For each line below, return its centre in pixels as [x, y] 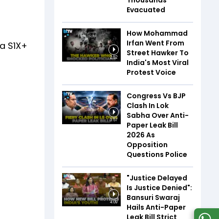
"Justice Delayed [157, 178]
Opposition [147, 145]
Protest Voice [151, 73]
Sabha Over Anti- [158, 116]
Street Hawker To [158, 53]
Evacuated [146, 10]
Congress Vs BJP [156, 96]
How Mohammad [157, 33]
